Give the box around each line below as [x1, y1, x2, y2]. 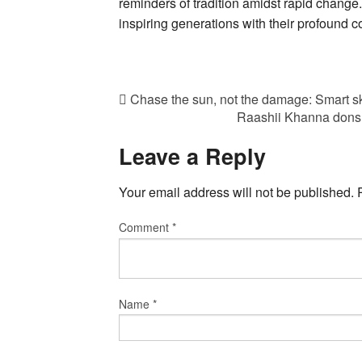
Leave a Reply [119, 140, 266, 171]
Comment [119, 219, 172, 236]
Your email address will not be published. [119, 183, 354, 202]
